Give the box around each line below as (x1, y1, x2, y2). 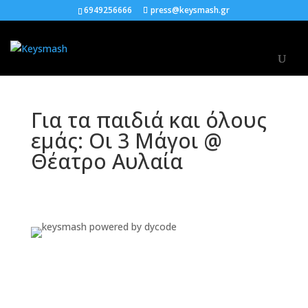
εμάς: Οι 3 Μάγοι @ (30, 126, 222, 155)
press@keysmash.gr (151, 4, 230, 16)
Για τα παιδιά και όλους (30, 106, 267, 134)
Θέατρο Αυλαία (30, 147, 183, 175)
